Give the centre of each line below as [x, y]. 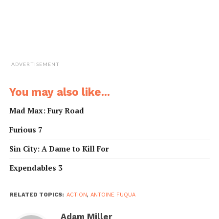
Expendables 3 [36, 168]
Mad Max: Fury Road [46, 111]
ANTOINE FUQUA [113, 195]
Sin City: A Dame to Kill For [59, 149]
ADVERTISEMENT [35, 64]
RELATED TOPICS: [36, 195]
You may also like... [59, 92]
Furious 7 [26, 130]
